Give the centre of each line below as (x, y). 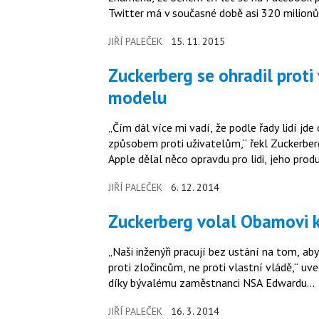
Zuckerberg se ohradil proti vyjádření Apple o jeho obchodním (113, 75)
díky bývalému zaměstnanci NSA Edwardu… (211, 282)
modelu (137, 97)
